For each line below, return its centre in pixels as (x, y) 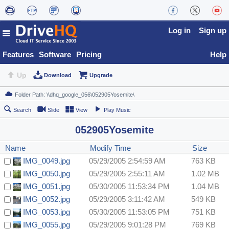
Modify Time (110, 148)
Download (58, 75)
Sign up (213, 30)
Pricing (89, 54)
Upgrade (101, 75)
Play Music (117, 110)
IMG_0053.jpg (47, 212)
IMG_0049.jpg (47, 161)
